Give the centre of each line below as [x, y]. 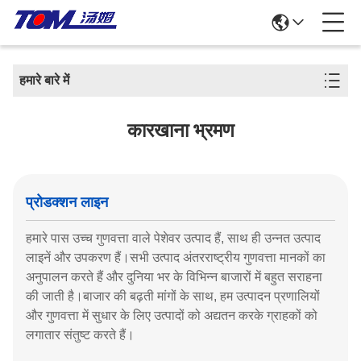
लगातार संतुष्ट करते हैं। [80, 335]
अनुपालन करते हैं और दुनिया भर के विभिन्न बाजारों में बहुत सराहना [174, 277]
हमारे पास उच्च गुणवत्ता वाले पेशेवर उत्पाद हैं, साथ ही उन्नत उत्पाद [173, 238]
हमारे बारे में [44, 80]
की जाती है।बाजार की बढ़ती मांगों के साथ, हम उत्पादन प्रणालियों [173, 296]
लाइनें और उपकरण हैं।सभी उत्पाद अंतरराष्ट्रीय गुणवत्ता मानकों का [176, 257]
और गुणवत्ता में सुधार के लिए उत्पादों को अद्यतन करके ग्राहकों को [172, 315]
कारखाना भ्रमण [180, 131]
